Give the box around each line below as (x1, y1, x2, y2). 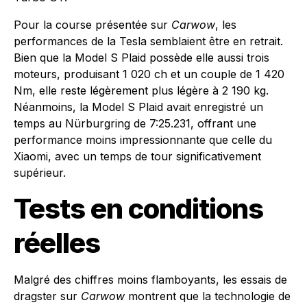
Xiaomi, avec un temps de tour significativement (14, 149, 261, 163)
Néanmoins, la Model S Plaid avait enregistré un (14, 100, 263, 114)
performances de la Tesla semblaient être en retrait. (14, 34, 283, 48)
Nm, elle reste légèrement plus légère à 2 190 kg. (14, 84, 269, 97)
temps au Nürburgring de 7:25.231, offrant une (14, 116, 256, 130)
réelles (14, 226, 100, 260)
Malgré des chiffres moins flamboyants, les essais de (14, 273, 287, 286)
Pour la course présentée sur (14, 18, 171, 32)
